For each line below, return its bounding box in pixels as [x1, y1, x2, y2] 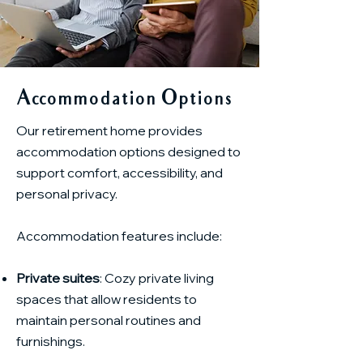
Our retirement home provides [16, 122, 203, 139]
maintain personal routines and [16, 312, 201, 328]
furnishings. [16, 333, 85, 349]
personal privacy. [16, 186, 120, 202]
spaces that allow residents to [16, 291, 197, 307]
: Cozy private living [100, 270, 214, 286]
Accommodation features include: [16, 228, 222, 244]
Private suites [16, 270, 100, 286]
